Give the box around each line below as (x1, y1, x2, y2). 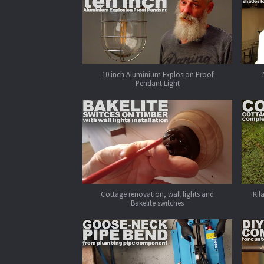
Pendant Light (135, 78, 180, 88)
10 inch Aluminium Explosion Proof (101, 70, 213, 80)
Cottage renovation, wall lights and (101, 189, 214, 199)
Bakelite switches (131, 197, 184, 207)
